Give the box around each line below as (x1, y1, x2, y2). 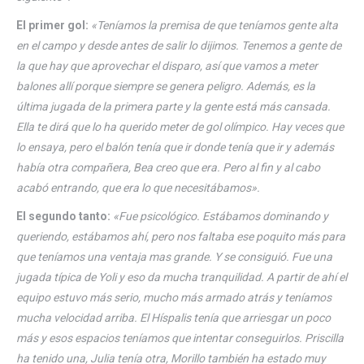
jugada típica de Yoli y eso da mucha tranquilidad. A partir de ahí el (16, 270, 347, 284)
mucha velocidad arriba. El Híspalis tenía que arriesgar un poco (16, 310, 331, 324)
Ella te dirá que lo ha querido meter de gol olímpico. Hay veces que (16, 119, 344, 133)
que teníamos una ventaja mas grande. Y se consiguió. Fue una (16, 249, 332, 263)
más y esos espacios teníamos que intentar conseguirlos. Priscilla (16, 331, 344, 344)
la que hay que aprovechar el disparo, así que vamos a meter (16, 58, 318, 72)
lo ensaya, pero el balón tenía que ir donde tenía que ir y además (16, 140, 334, 154)
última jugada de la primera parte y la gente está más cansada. (16, 99, 331, 113)
